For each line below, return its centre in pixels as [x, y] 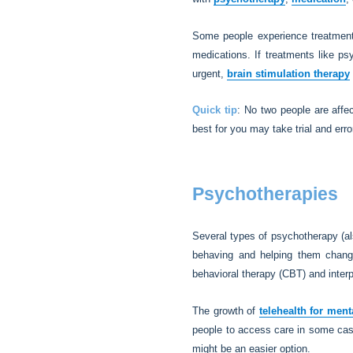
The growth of [226, 311]
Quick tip [215, 110]
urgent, [210, 73]
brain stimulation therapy [289, 73]
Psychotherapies [266, 194]
